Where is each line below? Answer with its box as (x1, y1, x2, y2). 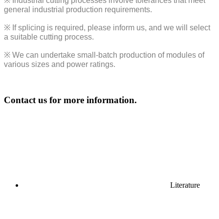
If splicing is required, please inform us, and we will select (12, 23, 210, 32)
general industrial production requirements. (4, 5, 152, 14)
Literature (170, 181, 200, 190)
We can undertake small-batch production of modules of (12, 51, 204, 59)
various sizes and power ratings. (4, 60, 115, 68)
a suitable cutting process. (4, 33, 94, 41)
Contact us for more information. (4, 94, 137, 105)
